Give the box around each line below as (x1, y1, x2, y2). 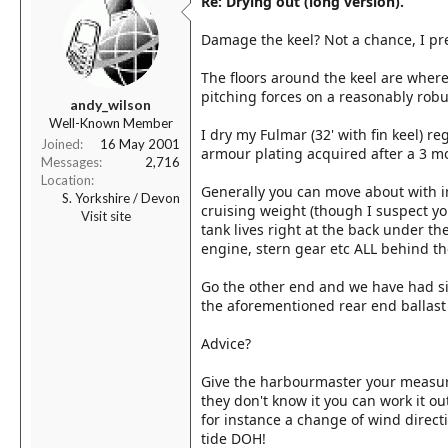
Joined (41, 136, 80, 152)
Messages (41, 154, 99, 170)
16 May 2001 (100, 136, 180, 152)
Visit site (81, 208, 131, 224)
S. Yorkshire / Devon (62, 190, 180, 206)
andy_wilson (70, 96, 151, 113)
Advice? (201, 334, 251, 353)
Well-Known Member (48, 115, 173, 131)
